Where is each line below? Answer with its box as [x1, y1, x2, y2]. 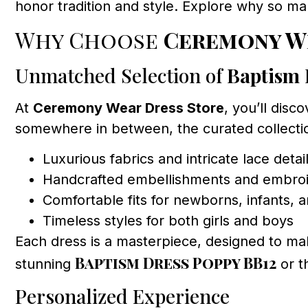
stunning [15, 256, 75, 273]
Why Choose [15, 24, 164, 54]
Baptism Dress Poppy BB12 [75, 252, 276, 274]
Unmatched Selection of [15, 62, 227, 88]
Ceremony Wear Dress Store [33, 99, 224, 116]
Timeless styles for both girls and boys [43, 212, 294, 230]
